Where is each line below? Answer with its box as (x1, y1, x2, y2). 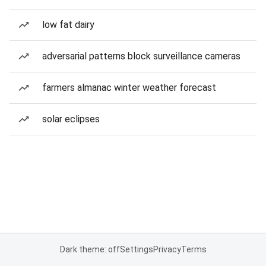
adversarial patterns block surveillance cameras (42, 50, 240, 62)
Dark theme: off (59, 245, 120, 254)
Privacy (153, 245, 181, 254)
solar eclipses (42, 113, 100, 125)
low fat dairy (42, 19, 94, 30)
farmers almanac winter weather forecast (42, 82, 216, 93)
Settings (119, 245, 153, 254)
